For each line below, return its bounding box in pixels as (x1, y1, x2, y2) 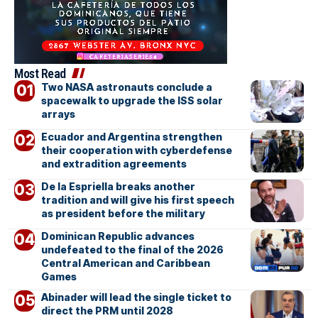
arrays (40, 108, 75, 121)
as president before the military (40, 207, 205, 220)
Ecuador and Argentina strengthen (40, 131, 222, 143)
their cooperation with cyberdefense (40, 144, 232, 157)
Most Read (14, 66, 66, 82)
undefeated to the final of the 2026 (40, 243, 224, 256)
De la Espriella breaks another (40, 180, 195, 193)
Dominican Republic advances (40, 230, 194, 243)
